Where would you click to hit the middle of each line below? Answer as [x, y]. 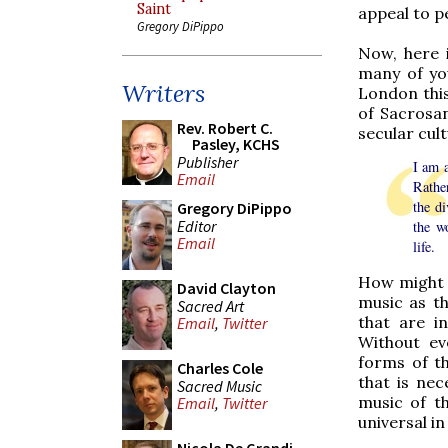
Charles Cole [220, 368]
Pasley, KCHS [236, 144]
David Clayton [226, 288]
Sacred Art [210, 305]
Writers [163, 93]
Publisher [207, 161]
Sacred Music [219, 385]
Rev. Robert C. [225, 128]
